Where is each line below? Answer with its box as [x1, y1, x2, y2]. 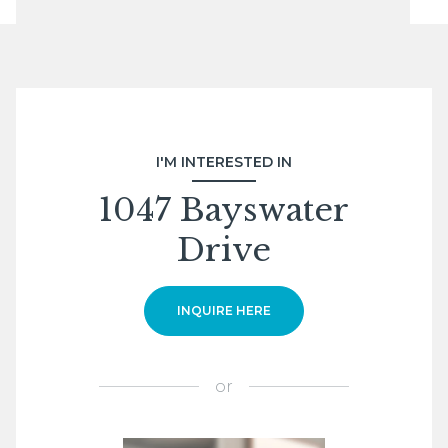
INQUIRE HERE [177, 302, 271, 318]
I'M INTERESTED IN [156, 152, 292, 171]
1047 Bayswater [99, 189, 349, 230]
